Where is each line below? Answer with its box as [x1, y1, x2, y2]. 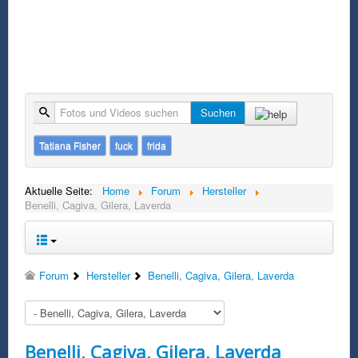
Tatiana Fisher [39, 137, 101, 152]
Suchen [201, 105, 236, 120]
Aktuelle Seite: [25, 182, 99, 198]
